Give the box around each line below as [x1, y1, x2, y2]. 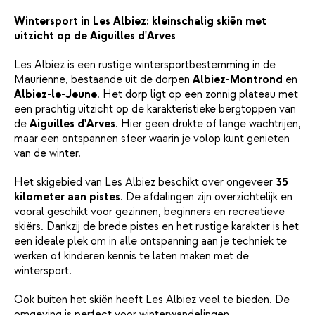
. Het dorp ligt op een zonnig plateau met [97, 86, 298, 101]
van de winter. [14, 146, 81, 160]
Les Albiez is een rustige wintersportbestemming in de [14, 57, 276, 72]
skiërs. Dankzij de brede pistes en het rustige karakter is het [14, 219, 299, 233]
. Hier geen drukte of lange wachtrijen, [115, 116, 301, 131]
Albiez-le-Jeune [14, 86, 97, 101]
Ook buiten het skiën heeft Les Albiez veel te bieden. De [14, 292, 290, 307]
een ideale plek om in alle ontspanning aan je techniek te [14, 233, 287, 248]
